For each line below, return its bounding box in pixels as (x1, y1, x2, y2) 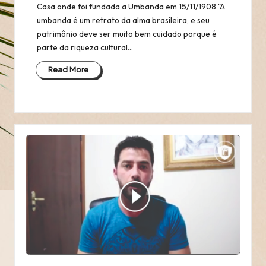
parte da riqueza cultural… (36, 42, 133, 53)
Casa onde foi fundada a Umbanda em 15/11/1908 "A (36, 1, 225, 12)
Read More (47, 65, 89, 75)
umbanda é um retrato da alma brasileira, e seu (36, 15, 210, 26)
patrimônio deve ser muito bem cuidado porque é (36, 28, 217, 40)
